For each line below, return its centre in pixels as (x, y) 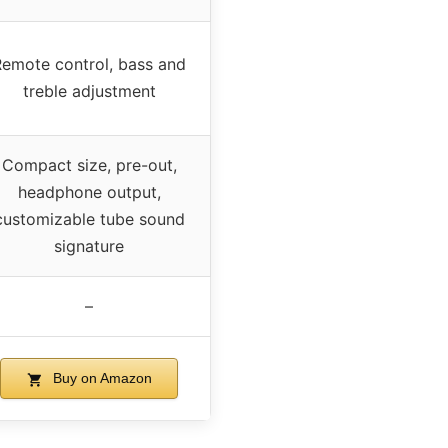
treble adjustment (89, 91)
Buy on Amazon (100, 378)
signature (89, 246)
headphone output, (89, 192)
